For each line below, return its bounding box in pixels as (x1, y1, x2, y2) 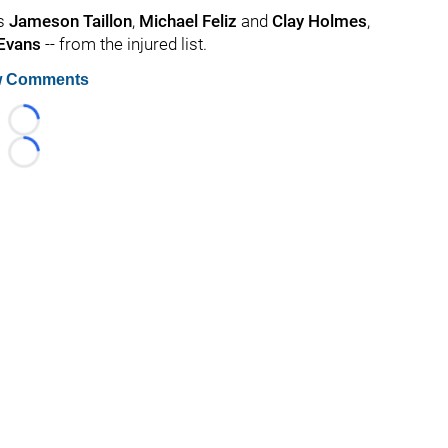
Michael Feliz (135, 11, 237, 31)
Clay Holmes (272, 11, 367, 31)
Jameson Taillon (9, 11, 132, 31)
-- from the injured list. (41, 34, 207, 54)
